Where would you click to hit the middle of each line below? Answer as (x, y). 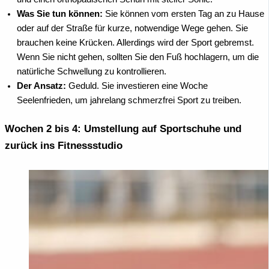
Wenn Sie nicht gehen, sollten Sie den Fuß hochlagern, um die (138, 57)
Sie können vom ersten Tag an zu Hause (183, 14)
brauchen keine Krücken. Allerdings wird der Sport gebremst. (135, 43)
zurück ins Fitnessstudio (64, 146)
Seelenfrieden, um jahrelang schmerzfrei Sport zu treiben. (129, 101)
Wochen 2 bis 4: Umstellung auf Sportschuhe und (123, 129)
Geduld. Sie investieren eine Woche (137, 86)
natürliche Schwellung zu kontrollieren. (92, 72)
